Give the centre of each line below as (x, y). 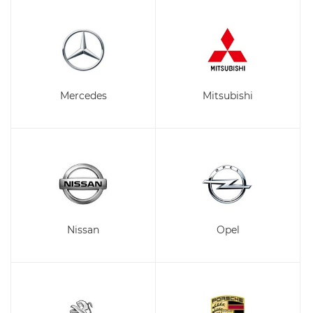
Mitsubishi (228, 96)
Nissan (83, 230)
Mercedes (83, 96)
